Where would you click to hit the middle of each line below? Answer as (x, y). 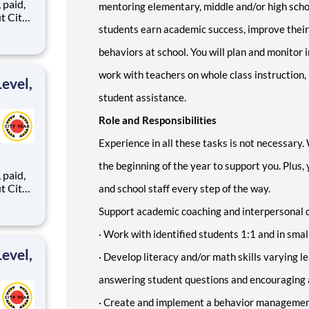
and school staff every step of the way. (185, 188)
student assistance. (142, 97)
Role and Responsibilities (158, 120)
